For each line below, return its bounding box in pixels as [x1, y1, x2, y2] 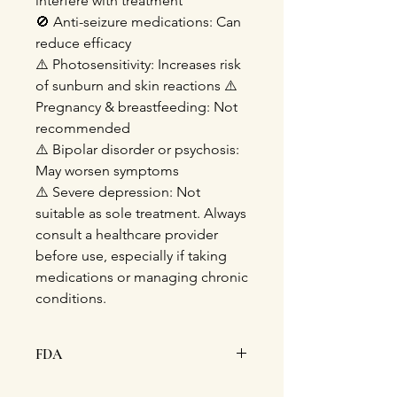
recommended [35, 120, 191, 136]
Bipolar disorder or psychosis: [49, 141, 239, 158]
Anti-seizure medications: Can [50, 13, 241, 30]
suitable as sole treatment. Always [35, 205, 246, 222]
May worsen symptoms [35, 162, 193, 179]
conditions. [35, 290, 106, 307]
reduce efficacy [35, 35, 202, 51]
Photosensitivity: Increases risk [49, 56, 241, 73]
